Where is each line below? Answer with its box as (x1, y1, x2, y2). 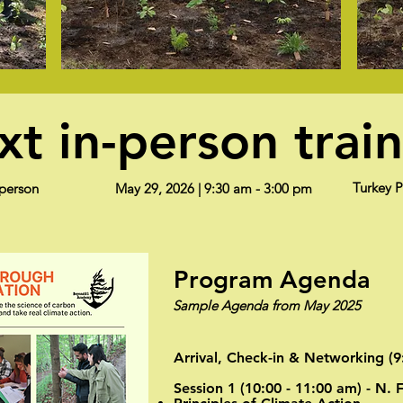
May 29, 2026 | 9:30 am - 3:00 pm (115, 180, 312, 197)
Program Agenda (174, 264, 371, 294)
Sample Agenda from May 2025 (173, 297, 361, 314)
